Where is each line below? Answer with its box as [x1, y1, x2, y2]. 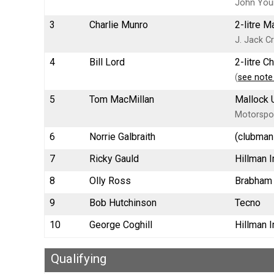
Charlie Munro [89, 18, 148, 31]
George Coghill [89, 218, 152, 231]
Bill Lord [89, 56, 125, 68]
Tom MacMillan [89, 93, 154, 105]
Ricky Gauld [89, 152, 139, 165]
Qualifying [51, 251, 107, 266]
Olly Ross [89, 174, 131, 187]
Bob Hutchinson [89, 196, 157, 209]
